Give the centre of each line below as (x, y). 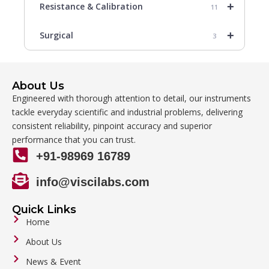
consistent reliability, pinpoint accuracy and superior (112, 126)
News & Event (53, 261)
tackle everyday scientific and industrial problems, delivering (127, 112)
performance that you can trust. (74, 140)
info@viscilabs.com (93, 182)
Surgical (56, 35)
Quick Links (44, 210)
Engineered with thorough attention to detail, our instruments (131, 98)
